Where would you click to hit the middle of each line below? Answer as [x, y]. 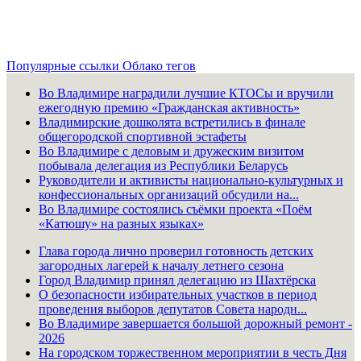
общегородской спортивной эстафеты [143, 136]
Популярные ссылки [64, 65]
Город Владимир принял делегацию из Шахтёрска [177, 280]
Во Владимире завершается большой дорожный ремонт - [195, 323]
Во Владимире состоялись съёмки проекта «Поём [175, 209]
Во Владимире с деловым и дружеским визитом [171, 151]
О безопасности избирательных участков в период [178, 294]
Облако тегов [159, 65]
